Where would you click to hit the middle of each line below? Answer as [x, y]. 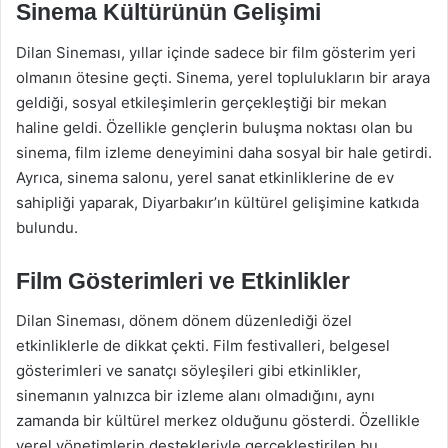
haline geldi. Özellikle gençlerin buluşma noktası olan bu [214, 127]
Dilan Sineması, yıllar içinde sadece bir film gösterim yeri [216, 52]
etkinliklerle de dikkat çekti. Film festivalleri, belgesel [203, 345]
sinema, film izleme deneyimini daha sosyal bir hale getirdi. [224, 152]
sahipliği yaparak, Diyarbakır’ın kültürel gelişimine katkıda [217, 202]
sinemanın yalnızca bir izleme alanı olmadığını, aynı [195, 395]
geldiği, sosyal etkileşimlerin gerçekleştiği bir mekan [201, 102]
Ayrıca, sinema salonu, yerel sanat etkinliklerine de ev [205, 177]
